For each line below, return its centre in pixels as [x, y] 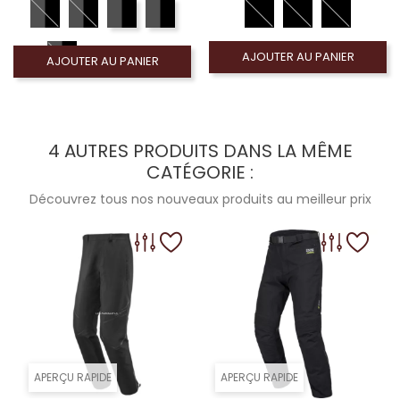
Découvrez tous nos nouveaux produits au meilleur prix [200, 199]
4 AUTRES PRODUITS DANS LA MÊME [200, 151]
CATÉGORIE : [200, 172]
